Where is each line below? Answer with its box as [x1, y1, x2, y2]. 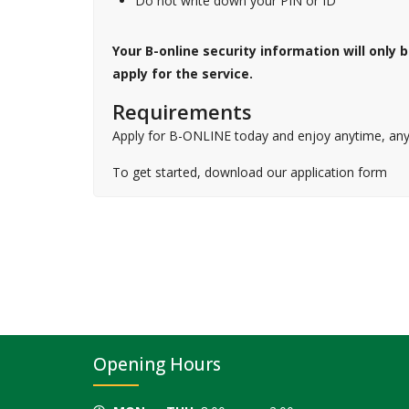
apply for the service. [112, 64, 253, 82]
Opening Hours [93, 352, 221, 377]
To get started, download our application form [112, 163, 387, 181]
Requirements [112, 97, 252, 125]
